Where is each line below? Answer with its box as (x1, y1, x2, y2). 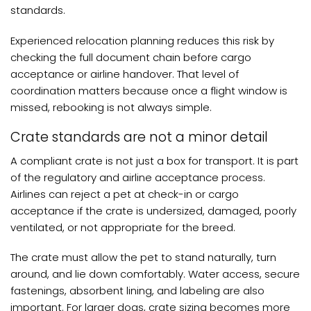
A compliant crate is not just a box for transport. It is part (10, 153, 299, 168)
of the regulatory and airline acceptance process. (10, 169, 265, 185)
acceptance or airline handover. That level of (10, 66, 239, 81)
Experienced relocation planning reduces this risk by (10, 33, 274, 48)
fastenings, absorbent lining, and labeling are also (10, 283, 264, 299)
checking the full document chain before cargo (10, 49, 251, 65)
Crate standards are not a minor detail (10, 128, 268, 147)
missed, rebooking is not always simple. (10, 99, 212, 115)
